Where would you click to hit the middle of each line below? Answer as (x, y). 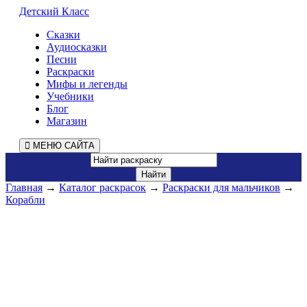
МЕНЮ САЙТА (62, 146)
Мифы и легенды (87, 84)
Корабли (25, 200)
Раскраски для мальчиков (221, 187)
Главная (24, 187)
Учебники (70, 96)
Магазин (67, 121)
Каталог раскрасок (102, 187)
